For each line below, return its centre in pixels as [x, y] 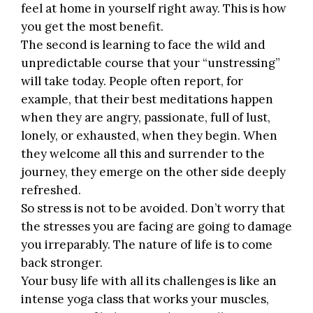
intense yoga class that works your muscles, [145, 299]
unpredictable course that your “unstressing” [151, 63]
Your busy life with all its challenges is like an [149, 281]
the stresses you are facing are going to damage [156, 227]
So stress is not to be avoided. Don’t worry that [153, 209]
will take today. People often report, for [132, 81]
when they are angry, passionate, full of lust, [146, 118]
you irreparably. [67, 245]
